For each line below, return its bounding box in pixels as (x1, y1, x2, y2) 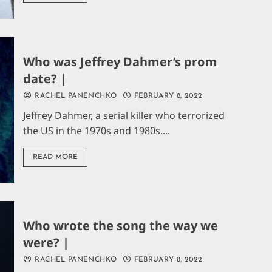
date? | (23, 70, 67, 87)
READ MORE (33, 153, 78, 161)
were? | (23, 234, 70, 251)
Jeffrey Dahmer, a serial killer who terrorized (23, 108, 225, 122)
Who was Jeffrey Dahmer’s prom (23, 53, 218, 70)
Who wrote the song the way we (23, 217, 219, 234)
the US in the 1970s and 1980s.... (23, 123, 171, 137)
